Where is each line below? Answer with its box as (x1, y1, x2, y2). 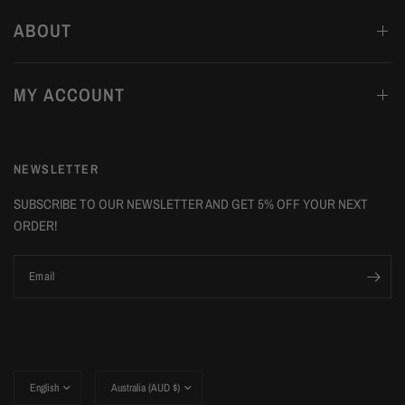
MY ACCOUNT (14, 82, 125, 107)
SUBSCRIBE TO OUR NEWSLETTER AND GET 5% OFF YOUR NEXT (14, 194, 369, 213)
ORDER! (14, 216, 57, 235)
